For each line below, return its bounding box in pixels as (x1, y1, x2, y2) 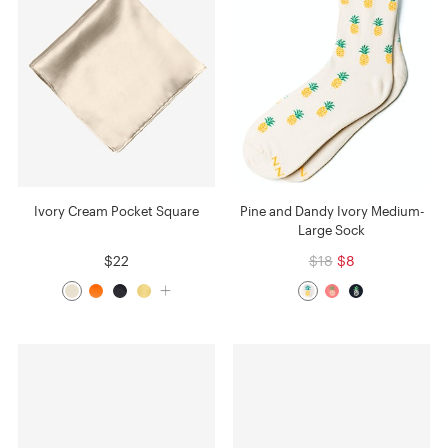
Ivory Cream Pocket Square (33, 202, 199, 219)
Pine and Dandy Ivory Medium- (239, 202, 424, 219)
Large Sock (298, 221, 366, 238)
